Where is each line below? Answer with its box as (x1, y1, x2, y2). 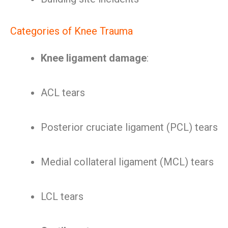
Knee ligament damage (41, 52, 147, 64)
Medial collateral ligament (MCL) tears (41, 156, 214, 168)
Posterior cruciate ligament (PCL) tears (41, 121, 218, 133)
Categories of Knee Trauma (10, 25, 133, 37)
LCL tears (41, 190, 83, 203)
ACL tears (41, 87, 85, 99)
